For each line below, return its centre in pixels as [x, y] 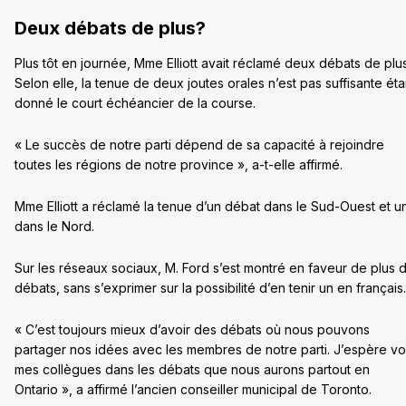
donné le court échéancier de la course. [135, 103]
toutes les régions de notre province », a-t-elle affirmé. [179, 165]
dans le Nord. [54, 227]
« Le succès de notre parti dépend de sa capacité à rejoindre [199, 145]
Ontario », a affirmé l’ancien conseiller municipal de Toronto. [193, 390]
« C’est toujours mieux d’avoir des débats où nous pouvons [192, 330]
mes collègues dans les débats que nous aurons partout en [192, 370]
